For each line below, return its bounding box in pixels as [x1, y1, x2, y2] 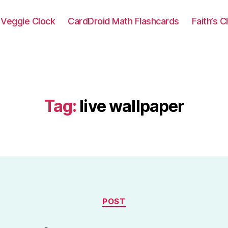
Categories [113, 191, 159, 202]
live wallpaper [79, 96, 184, 116]
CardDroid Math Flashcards [68, 15, 179, 26]
